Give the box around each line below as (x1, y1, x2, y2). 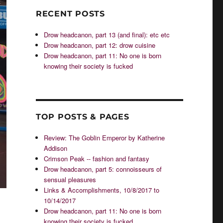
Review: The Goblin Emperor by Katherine (44, 133, 165, 142)
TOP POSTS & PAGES (35, 112, 129, 121)
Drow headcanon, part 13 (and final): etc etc (44, 30, 170, 39)
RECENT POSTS (35, 9, 105, 18)
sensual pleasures (44, 175, 97, 184)
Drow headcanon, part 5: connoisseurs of (44, 164, 162, 174)
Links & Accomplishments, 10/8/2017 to (44, 185, 160, 195)
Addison (44, 143, 68, 153)
